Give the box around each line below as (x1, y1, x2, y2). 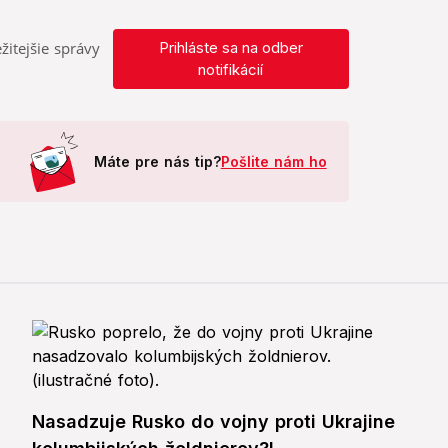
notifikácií (198, 60, 264, 80)
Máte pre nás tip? (93, 153, 221, 171)
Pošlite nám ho (220, 153, 327, 171)
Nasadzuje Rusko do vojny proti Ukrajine (32, 411, 395, 433)
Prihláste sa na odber (158, 38, 303, 58)
